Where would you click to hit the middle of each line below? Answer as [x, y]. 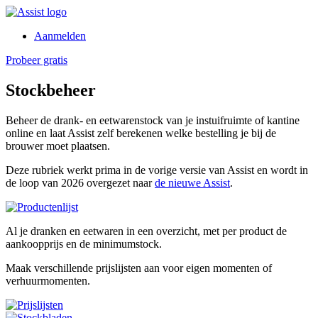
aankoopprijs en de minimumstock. [84, 243]
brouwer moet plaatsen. [58, 146]
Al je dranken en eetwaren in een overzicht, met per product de [146, 231]
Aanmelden [60, 36]
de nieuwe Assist [192, 182]
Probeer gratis [37, 60]
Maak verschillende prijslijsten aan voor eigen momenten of [139, 268]
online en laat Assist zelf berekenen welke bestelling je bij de [141, 133]
